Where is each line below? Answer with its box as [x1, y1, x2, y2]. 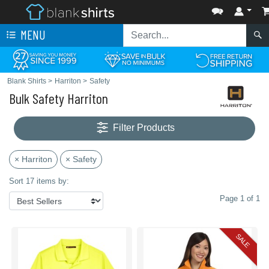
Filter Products [113, 122, 175, 133]
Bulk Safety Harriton [9, 89, 108, 107]
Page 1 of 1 [220, 194, 260, 203]
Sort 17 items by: [9, 177, 69, 186]
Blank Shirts [7, 77, 46, 85]
